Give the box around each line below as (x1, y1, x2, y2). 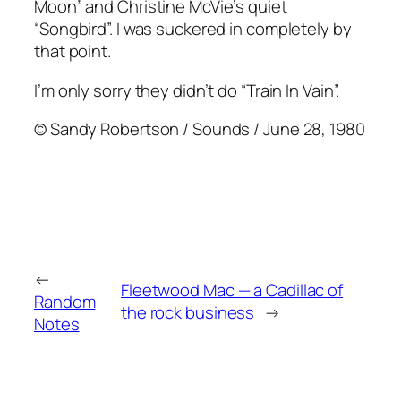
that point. (34, 39, 111, 64)
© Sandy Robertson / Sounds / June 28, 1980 (34, 117, 365, 141)
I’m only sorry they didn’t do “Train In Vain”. (34, 78, 340, 102)
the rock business (120, 301, 255, 325)
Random (34, 289, 96, 313)
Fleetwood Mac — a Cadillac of (120, 278, 344, 303)
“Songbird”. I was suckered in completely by (34, 17, 352, 41)
